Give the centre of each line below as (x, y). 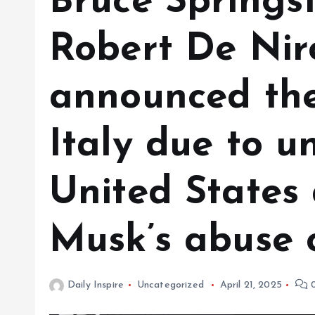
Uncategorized (170, 285)
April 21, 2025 (251, 285)
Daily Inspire (96, 285)
